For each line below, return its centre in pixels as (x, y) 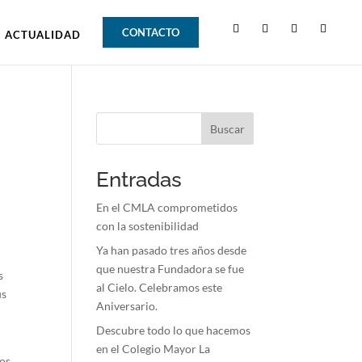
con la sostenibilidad (148, 226)
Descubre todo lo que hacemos (174, 330)
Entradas (139, 179)
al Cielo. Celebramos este (160, 287)
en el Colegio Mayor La (154, 349)
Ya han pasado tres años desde (172, 250)
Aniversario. (127, 306)
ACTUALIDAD (43, 35)
